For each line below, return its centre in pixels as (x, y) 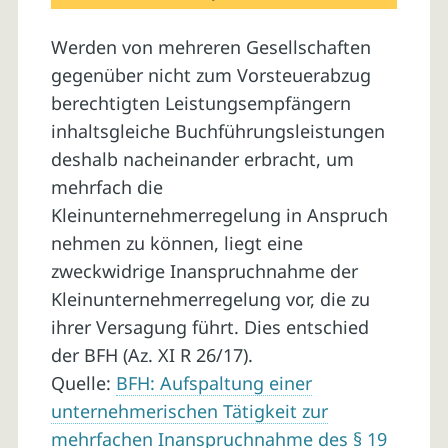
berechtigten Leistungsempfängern (200, 103)
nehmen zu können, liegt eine (176, 243)
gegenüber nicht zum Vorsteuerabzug (210, 75)
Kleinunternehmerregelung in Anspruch (219, 215)
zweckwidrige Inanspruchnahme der (204, 271)
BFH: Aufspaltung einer (213, 383)
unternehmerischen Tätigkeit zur (189, 411)
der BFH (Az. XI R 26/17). (151, 355)
